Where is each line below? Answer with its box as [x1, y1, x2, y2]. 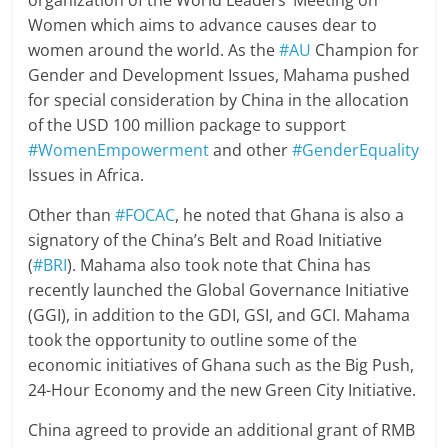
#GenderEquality [292, 138, 420, 161]
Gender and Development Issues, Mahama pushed [28, 63, 411, 86]
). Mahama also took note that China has [67, 253, 372, 276]
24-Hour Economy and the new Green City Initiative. [28, 378, 417, 401]
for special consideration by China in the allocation [28, 88, 410, 111]
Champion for [311, 38, 420, 61]
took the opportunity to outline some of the [28, 328, 358, 351]
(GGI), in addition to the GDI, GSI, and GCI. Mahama [28, 303, 411, 326]
